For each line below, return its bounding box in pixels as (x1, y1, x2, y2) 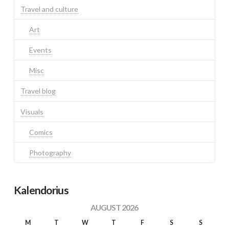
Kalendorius (13, 184, 68, 197)
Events (29, 45, 52, 55)
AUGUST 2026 (90, 202, 139, 212)
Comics (29, 127, 53, 136)
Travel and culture (20, 4, 78, 13)
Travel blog (20, 86, 56, 96)
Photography (29, 148, 72, 157)
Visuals (20, 107, 43, 116)
